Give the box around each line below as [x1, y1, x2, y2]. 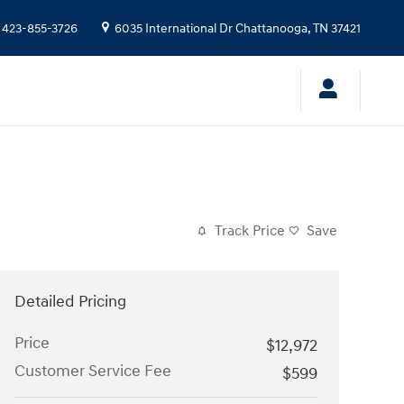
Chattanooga [235, 22, 308, 36]
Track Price [215, 222, 285, 240]
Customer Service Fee [14, 360, 171, 381]
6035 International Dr [115, 22, 233, 36]
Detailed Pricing [14, 290, 126, 312]
